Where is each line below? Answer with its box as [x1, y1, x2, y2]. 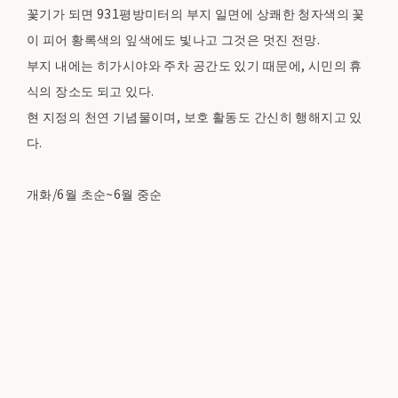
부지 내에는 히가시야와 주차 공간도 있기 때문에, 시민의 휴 [27, 56, 362, 75]
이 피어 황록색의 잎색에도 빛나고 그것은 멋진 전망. [27, 30, 321, 49]
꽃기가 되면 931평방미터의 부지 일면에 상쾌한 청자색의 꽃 [27, 4, 365, 23]
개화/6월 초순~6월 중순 [27, 185, 163, 203]
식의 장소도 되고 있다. [27, 82, 155, 100]
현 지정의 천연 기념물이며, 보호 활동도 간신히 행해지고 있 [27, 107, 362, 126]
